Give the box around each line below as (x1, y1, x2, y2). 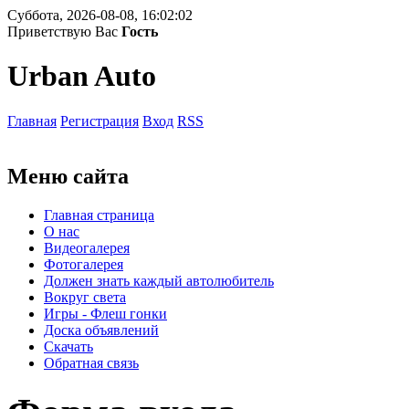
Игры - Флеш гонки (44, 305, 167, 321)
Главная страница (44, 206, 154, 223)
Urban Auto (7, 59, 156, 93)
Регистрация (60, 112, 139, 129)
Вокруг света (44, 288, 126, 305)
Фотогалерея (44, 256, 123, 272)
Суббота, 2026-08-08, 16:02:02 (7, 7, 193, 23)
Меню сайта (7, 163, 129, 188)
